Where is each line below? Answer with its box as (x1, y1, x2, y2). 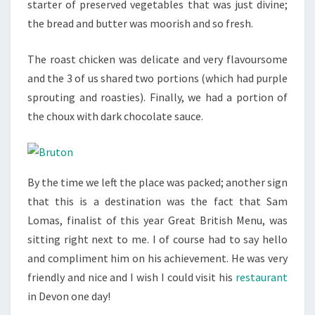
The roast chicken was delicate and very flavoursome (27, 52, 288, 67)
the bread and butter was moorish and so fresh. (27, 16, 253, 31)
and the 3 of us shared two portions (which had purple (27, 71, 288, 86)
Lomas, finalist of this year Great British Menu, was (27, 213, 288, 228)
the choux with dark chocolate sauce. (27, 109, 203, 124)
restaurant (236, 270, 288, 285)
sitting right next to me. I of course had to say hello (27, 232, 288, 247)
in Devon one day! (27, 289, 110, 304)
